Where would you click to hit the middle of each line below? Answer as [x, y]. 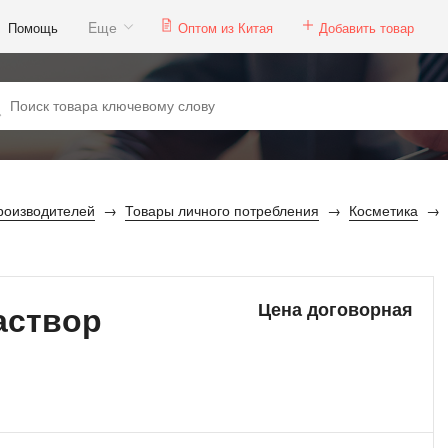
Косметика [383, 210]
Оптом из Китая [225, 27]
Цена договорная [335, 309]
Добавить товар [366, 27]
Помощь [33, 27]
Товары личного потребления [222, 210]
